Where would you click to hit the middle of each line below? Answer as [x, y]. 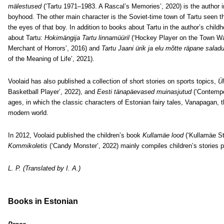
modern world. [28, 113]
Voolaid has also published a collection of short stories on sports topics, [113, 81]
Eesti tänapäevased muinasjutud [144, 92]
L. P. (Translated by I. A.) [44, 168]
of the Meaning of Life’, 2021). [51, 59]
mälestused [25, 6]
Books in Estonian [43, 201]
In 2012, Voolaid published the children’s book [75, 135]
